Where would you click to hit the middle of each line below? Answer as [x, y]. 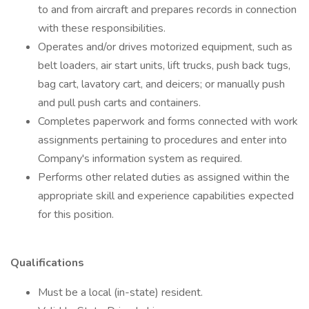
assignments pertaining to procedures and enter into [162, 140]
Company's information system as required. [141, 159]
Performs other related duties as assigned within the [164, 177]
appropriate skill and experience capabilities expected [166, 196]
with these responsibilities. [103, 28]
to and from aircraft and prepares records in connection [167, 10]
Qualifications [49, 263]
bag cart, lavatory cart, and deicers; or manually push [161, 84]
